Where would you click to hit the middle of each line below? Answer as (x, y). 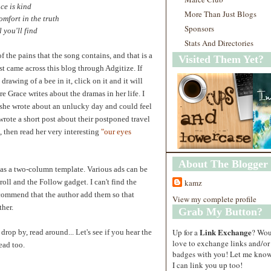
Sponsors (199, 28)
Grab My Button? (220, 211)
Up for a (186, 232)
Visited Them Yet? (221, 59)
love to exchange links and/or (221, 243)
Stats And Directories (219, 43)
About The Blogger (223, 164)
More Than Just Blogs (220, 14)
